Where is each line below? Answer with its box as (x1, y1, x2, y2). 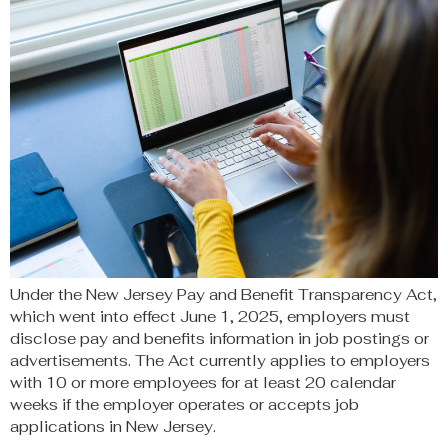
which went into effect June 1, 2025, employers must (10, 306, 410, 326)
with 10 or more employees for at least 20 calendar (10, 372, 396, 392)
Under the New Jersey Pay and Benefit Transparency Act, (10, 284, 437, 304)
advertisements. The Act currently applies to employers (10, 350, 430, 370)
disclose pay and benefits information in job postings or (10, 328, 429, 348)
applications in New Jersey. (10, 416, 216, 436)
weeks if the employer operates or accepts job (10, 394, 359, 414)
